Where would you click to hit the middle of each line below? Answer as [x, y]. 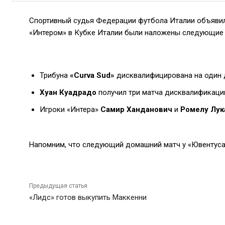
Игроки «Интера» [70, 109]
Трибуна [55, 75]
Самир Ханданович [136, 109]
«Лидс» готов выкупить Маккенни [88, 197]
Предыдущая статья [58, 186]
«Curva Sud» [93, 75]
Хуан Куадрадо [68, 92]
